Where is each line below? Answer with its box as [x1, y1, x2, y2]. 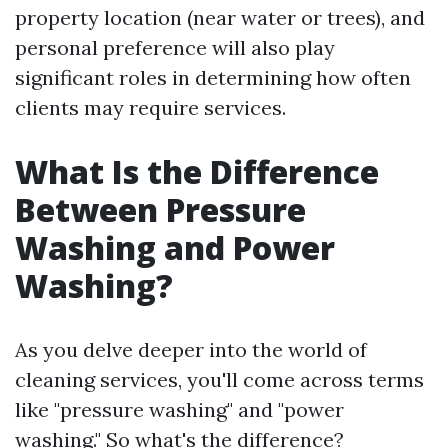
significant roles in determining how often [15, 65, 411, 90]
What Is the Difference [15, 150, 379, 193]
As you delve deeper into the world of [15, 337, 367, 362]
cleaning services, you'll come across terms [15, 367, 424, 392]
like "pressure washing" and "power [15, 397, 344, 422]
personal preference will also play [15, 35, 335, 60]
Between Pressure [15, 188, 306, 231]
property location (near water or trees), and [15, 5, 425, 30]
